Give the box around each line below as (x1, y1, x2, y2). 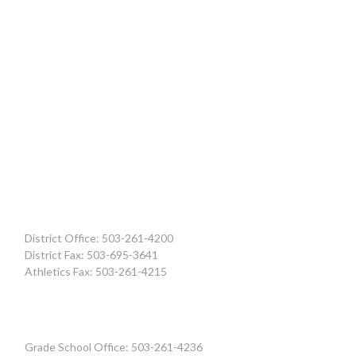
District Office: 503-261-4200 (25, 231, 173, 246)
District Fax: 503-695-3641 (25, 248, 158, 262)
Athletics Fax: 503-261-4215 (25, 265, 167, 279)
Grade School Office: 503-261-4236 (25, 340, 203, 354)
